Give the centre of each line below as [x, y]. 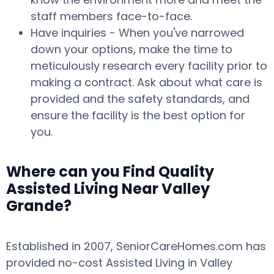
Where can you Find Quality [110, 172]
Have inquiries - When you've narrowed [137, 33]
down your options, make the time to [131, 49]
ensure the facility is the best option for [138, 115]
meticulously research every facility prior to [149, 66]
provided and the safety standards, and [140, 99]
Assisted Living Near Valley [108, 189]
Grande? [39, 206]
